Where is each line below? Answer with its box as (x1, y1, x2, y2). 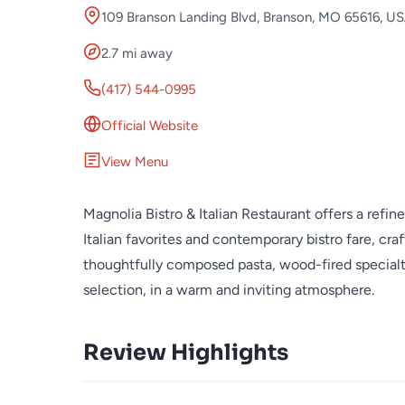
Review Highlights (83, 339, 288, 366)
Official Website (101, 118, 198, 134)
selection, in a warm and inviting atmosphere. (83, 281, 374, 298)
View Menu (101, 154, 168, 170)
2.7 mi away (101, 45, 173, 61)
